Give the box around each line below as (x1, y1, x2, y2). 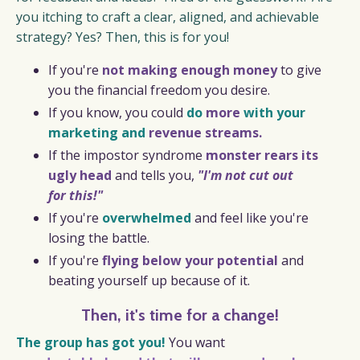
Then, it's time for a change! (81, 305, 279, 325)
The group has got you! (16, 333, 169, 352)
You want (169, 333, 225, 352)
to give (277, 60, 321, 79)
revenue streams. (149, 123, 262, 141)
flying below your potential (102, 252, 278, 270)
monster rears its (206, 145, 318, 164)
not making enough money (99, 60, 277, 79)
